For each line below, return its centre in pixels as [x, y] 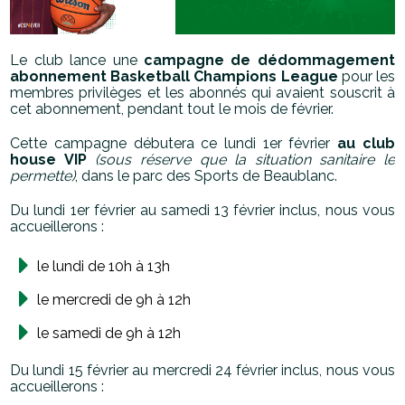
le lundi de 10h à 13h [104, 267]
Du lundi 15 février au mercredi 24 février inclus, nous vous [202, 371]
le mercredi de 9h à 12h [114, 300]
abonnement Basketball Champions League [176, 77]
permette [41, 176]
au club [366, 144]
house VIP [53, 160]
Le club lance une [77, 61]
